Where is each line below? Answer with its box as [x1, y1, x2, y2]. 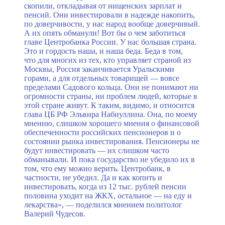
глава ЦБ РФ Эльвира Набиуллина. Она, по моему [24, 109, 197, 119]
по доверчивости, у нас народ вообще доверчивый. [24, 19, 200, 28]
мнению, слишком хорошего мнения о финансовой [24, 119, 199, 128]
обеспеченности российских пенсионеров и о [24, 128, 181, 137]
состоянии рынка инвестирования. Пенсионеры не [24, 137, 199, 146]
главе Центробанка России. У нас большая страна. [24, 37, 196, 46]
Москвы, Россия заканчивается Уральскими [24, 64, 174, 73]
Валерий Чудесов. [24, 209, 85, 218]
